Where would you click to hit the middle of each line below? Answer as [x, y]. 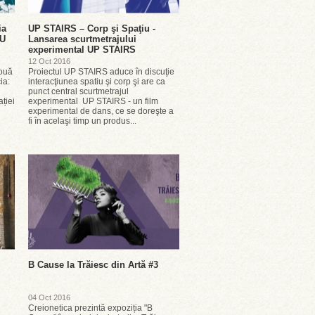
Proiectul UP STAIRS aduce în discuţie [101, 72]
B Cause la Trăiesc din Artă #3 [93, 265]
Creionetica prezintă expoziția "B [90, 308]
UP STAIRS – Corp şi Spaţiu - [92, 28]
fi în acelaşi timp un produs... [82, 121]
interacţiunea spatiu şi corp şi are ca [97, 82]
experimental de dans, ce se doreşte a [101, 111]
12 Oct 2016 [49, 61]
